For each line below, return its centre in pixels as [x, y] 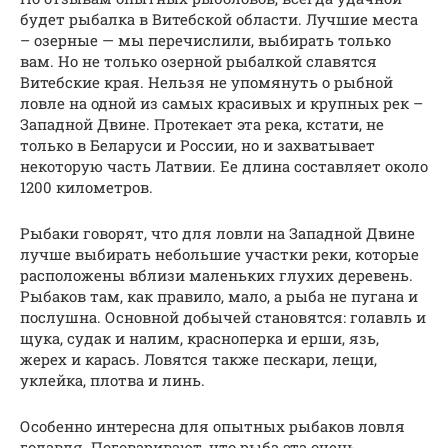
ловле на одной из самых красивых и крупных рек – [221, 103]
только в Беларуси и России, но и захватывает [197, 145]
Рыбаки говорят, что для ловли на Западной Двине [217, 233]
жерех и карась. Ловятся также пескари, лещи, [198, 359]
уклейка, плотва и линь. [112, 380]
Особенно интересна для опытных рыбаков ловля [212, 426]
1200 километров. [86, 187]
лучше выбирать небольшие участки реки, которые [219, 254]
